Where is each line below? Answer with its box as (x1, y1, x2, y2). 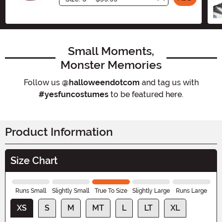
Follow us (23, 77, 62, 87)
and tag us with (139, 77, 199, 87)
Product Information (5, 125, 113, 139)
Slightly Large (132, 187, 170, 194)
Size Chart (10, 154, 57, 166)
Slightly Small (52, 187, 90, 194)
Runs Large (175, 187, 207, 194)
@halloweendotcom (61, 77, 140, 87)
